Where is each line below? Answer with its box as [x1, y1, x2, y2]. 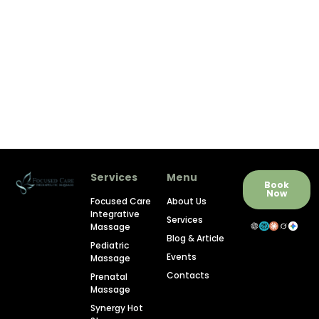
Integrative [90, 208, 140, 221]
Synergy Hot [90, 302, 143, 315]
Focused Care [90, 195, 151, 208]
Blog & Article [167, 232, 224, 245]
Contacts [167, 269, 209, 282]
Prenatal [90, 271, 127, 283]
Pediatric [90, 239, 129, 252]
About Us [167, 195, 206, 208]
